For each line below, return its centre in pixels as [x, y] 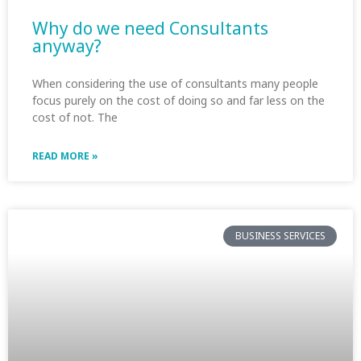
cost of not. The [75, 117]
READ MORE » [65, 156]
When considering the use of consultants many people [175, 83]
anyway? [67, 46]
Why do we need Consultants [150, 28]
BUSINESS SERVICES [280, 236]
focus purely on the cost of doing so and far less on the [178, 100]
